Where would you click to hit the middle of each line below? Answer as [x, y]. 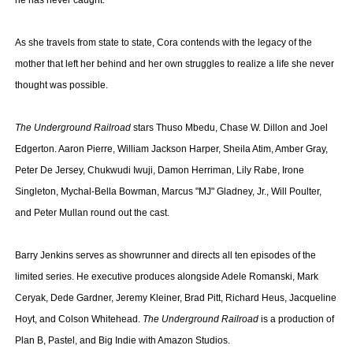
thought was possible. [61, 85]
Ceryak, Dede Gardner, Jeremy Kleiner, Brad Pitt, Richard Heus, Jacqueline [175, 298]
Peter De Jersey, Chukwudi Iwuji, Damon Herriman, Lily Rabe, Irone [159, 170]
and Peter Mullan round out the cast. [92, 213]
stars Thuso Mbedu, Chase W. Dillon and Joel [230, 128]
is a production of [296, 319]
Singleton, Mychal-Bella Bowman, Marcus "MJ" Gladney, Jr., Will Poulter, [168, 191]
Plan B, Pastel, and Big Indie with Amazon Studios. [122, 340]
